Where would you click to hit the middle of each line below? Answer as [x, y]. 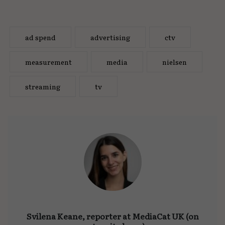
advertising [110, 37]
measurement [48, 62]
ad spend [40, 37]
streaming [42, 87]
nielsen [174, 62]
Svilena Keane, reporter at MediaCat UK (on [113, 216]
